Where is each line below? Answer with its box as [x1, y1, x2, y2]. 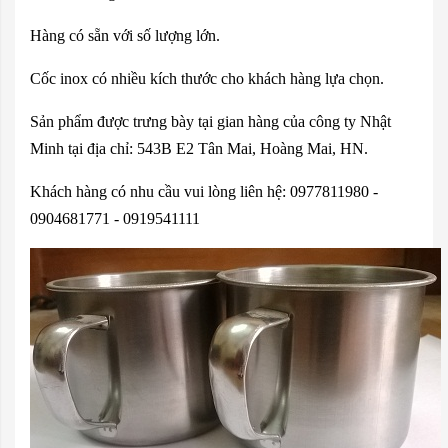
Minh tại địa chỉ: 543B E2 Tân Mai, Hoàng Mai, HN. [30, 140, 368, 157]
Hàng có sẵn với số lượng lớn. [30, 27, 220, 44]
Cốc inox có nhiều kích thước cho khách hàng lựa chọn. [30, 70, 384, 87]
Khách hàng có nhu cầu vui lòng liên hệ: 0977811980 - [30, 183, 378, 200]
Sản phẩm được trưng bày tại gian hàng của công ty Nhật [30, 113, 391, 130]
